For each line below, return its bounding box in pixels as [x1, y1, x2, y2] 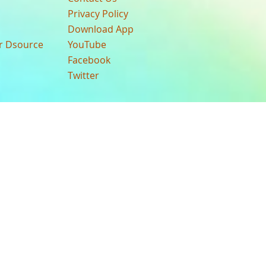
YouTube [68, 38, 107, 51]
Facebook [68, 53, 111, 66]
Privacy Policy [68, 7, 129, 20]
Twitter [68, 69, 100, 82]
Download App [68, 23, 134, 36]
